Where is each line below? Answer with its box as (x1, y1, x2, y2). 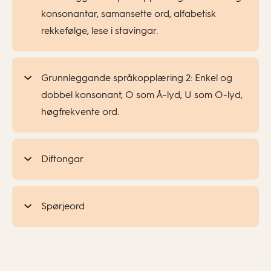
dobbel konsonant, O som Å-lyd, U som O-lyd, (41, 89, 243, 100)
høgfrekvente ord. (41, 106, 119, 117)
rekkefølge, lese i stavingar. (41, 25, 158, 36)
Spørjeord (41, 200, 85, 212)
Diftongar (41, 153, 83, 165)
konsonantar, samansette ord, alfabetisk (41, 8, 216, 19)
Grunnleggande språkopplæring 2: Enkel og (41, 72, 232, 83)
